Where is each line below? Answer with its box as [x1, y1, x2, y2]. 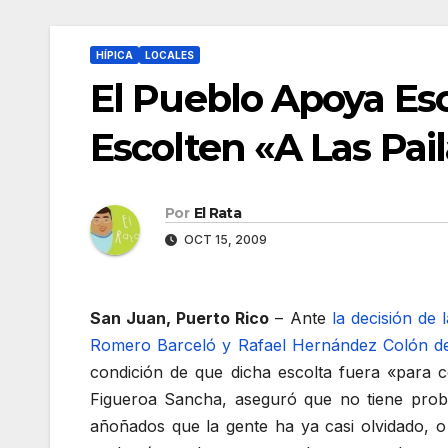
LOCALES [145, 49, 194, 61]
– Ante [269, 308, 332, 329]
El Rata [193, 204, 242, 223]
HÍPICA [96, 49, 133, 61]
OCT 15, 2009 [181, 232, 267, 248]
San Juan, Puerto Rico [90, 308, 270, 329]
